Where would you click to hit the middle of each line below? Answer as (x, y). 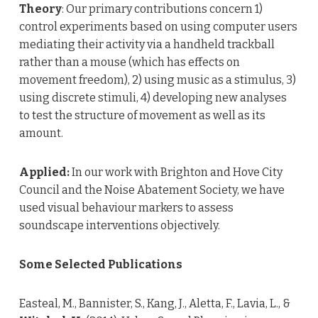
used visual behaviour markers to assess (126, 208)
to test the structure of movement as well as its (142, 116)
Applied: (44, 172)
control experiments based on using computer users (158, 27)
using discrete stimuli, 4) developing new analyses (153, 98)
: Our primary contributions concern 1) (162, 9)
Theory (40, 9)
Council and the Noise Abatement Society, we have (152, 190)
